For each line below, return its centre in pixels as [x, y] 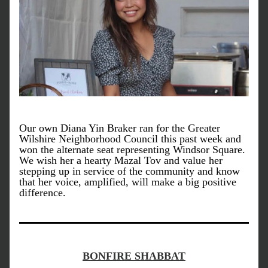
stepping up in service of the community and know [130, 171]
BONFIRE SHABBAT [134, 256]
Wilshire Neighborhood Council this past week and [130, 139]
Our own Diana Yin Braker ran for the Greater [120, 128]
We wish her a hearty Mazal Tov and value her [121, 160]
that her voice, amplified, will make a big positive [128, 182]
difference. [44, 193]
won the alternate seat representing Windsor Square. [132, 150]
